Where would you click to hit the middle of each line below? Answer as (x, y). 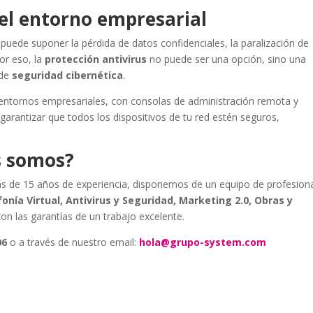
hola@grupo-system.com (203, 242)
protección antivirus (96, 59)
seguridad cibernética (68, 75)
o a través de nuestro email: (73, 242)
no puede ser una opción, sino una (227, 59)
